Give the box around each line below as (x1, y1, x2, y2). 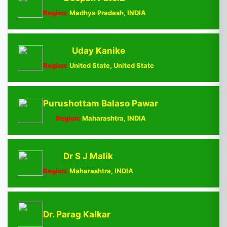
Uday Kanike (72, 45, 125, 56)
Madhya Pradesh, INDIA (68, 8, 146, 17)
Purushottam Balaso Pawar (43, 98, 158, 108)
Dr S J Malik (63, 150, 113, 161)
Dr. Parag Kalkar (43, 209, 110, 219)
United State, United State (68, 61, 154, 69)
